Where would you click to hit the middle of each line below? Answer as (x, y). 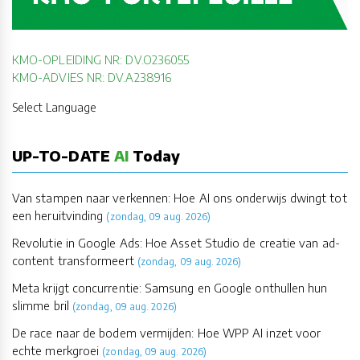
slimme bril (41, 305)
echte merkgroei (56, 350)
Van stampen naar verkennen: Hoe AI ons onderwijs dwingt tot (180, 197)
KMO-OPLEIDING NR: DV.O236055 (101, 59)
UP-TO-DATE (63, 155)
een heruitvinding (58, 215)
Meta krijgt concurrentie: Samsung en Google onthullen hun (170, 287)
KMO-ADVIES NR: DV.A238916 (92, 77)
